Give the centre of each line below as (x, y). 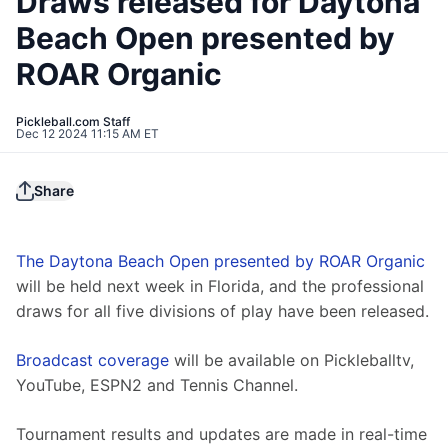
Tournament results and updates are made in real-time (224, 434)
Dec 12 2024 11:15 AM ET (87, 134)
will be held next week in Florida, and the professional (222, 286)
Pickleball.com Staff (73, 122)
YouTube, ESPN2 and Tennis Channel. (159, 385)
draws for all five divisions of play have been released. (222, 311)
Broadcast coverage (92, 360)
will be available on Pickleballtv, (294, 360)
